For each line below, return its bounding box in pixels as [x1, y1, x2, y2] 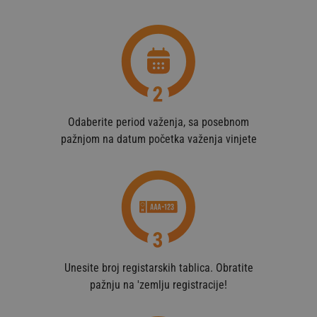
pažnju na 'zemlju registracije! [90, 277, 227, 292]
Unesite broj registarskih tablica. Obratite [64, 260, 253, 275]
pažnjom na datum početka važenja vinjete [60, 132, 257, 146]
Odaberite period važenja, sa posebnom [68, 115, 249, 129]
